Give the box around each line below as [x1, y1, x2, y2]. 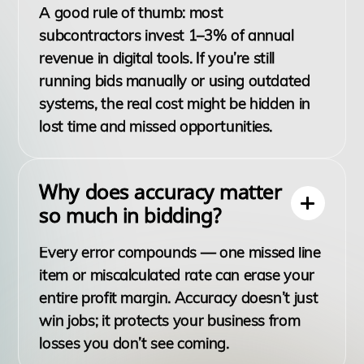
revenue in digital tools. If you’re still [39, 48, 275, 68]
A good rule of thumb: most [39, 2, 223, 23]
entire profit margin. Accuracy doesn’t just [39, 287, 318, 307]
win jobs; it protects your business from [39, 310, 301, 330]
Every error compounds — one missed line [39, 241, 321, 262]
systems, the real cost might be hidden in [39, 93, 311, 114]
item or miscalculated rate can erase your [39, 264, 315, 284]
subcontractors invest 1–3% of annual [39, 25, 294, 45]
